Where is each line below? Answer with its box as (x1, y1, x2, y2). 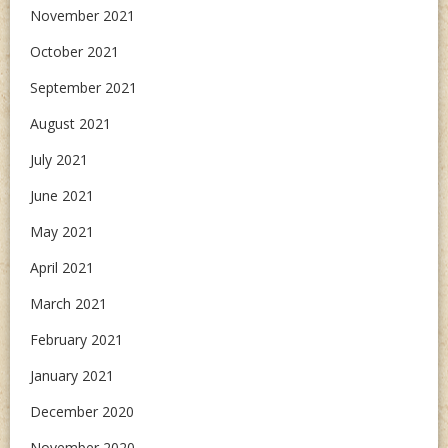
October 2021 (30, 42, 119, 61)
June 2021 (30, 186, 94, 205)
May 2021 (30, 222, 94, 241)
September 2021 (30, 78, 137, 97)
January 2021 (30, 366, 114, 385)
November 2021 (30, 6, 135, 25)
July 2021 (30, 150, 88, 169)
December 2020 (30, 402, 134, 421)
